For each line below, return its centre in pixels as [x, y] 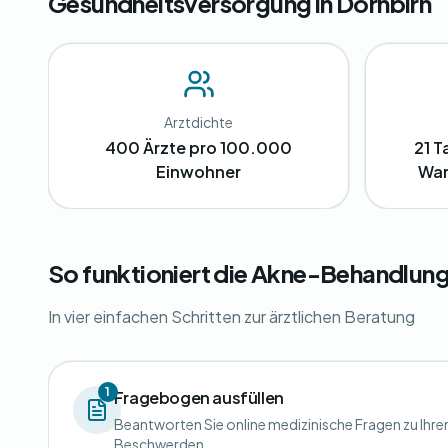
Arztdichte [199, 122]
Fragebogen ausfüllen [198, 397]
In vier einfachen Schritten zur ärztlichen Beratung [231, 316]
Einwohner [199, 171]
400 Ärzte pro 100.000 [199, 147]
